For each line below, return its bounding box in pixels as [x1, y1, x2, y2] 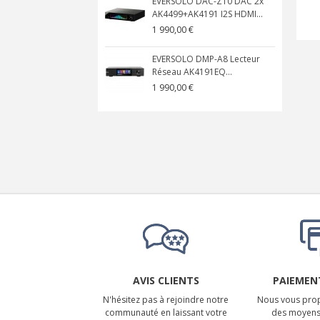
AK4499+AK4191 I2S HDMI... [152, 8, 263, 20]
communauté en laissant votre [104, 306, 227, 319]
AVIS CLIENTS [132, 273, 199, 287]
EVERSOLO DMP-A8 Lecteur [152, 53, 260, 65]
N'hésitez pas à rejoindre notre [103, 293, 229, 306]
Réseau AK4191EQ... [152, 66, 232, 78]
